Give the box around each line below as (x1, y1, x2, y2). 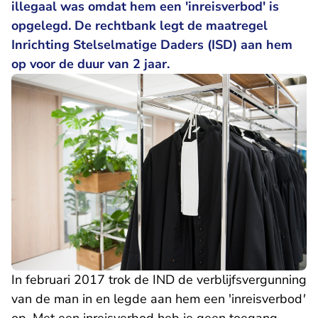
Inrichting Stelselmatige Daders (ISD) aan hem (11, 36, 292, 53)
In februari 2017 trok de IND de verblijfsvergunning (11, 271, 307, 289)
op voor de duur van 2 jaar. (11, 55, 177, 72)
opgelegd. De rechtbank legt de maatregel (11, 17, 268, 34)
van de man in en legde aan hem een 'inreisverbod (11, 290, 302, 308)
